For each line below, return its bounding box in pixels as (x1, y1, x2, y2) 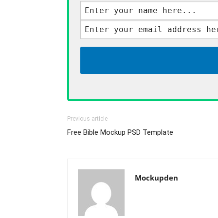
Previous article (67, 115, 108, 122)
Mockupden (135, 173, 178, 182)
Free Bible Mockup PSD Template (67, 128, 173, 137)
